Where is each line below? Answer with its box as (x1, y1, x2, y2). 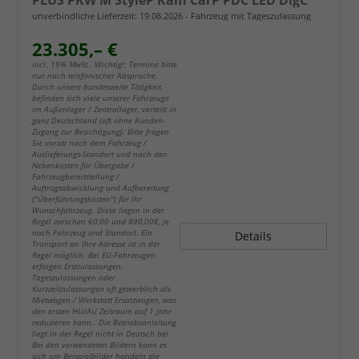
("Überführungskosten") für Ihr (32, 192, 142, 204)
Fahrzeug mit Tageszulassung (188, 9, 311, 22)
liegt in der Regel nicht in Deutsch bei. (32, 327, 173, 339)
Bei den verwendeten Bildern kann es (32, 338, 167, 350)
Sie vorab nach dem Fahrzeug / (32, 136, 147, 148)
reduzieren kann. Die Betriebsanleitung (32, 316, 176, 328)
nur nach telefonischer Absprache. (32, 69, 158, 81)
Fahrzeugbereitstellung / (32, 170, 119, 182)
